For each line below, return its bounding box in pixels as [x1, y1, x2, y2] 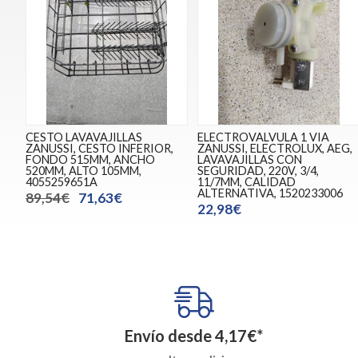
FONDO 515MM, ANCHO [26, 152, 155, 166]
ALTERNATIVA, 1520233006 [197, 185, 344, 200]
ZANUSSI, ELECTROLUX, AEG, [197, 141, 353, 155]
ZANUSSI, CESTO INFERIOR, [26, 141, 173, 155]
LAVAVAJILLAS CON [197, 152, 303, 166]
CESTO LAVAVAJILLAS [26, 129, 142, 144]
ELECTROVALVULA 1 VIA [197, 129, 330, 144]
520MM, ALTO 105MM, [26, 163, 141, 177]
